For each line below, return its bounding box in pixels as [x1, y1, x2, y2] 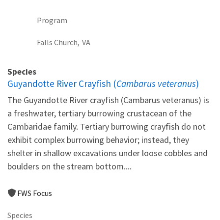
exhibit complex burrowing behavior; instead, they [7, 134, 189, 145]
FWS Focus [17, 188, 52, 198]
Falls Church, [37, 37, 80, 47]
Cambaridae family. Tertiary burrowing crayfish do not [7, 120, 206, 132]
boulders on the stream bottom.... [7, 160, 132, 172]
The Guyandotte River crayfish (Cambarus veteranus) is [7, 94, 209, 106]
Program [37, 15, 67, 25]
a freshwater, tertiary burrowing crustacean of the [7, 107, 192, 119]
